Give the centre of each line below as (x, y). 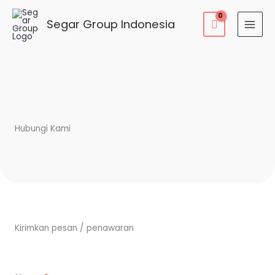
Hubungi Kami (43, 129)
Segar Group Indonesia (110, 25)
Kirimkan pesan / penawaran (74, 228)
